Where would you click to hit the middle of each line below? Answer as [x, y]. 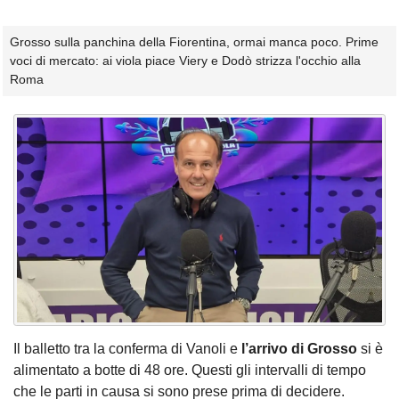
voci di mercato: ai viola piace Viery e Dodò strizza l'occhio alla [185, 61]
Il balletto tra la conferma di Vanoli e [127, 349]
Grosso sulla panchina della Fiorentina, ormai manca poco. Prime [194, 42]
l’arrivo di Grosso [299, 349]
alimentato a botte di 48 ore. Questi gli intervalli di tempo [190, 370]
